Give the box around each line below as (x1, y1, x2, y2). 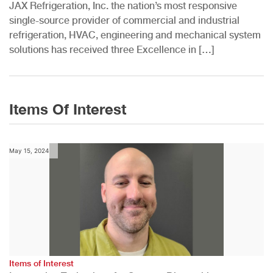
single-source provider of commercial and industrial (9, 14, 239, 26)
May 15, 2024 (9, 146, 49, 154)
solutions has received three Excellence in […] (9, 43, 214, 55)
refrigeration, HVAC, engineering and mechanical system (9, 29, 261, 41)
